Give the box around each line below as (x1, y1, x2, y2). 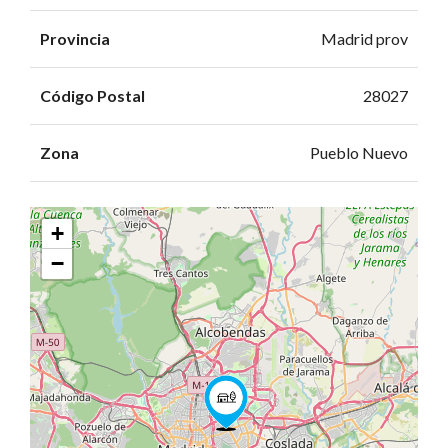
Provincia (40, 29, 110, 48)
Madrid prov (321, 29, 408, 48)
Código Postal (40, 86, 145, 105)
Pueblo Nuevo (310, 143, 408, 162)
